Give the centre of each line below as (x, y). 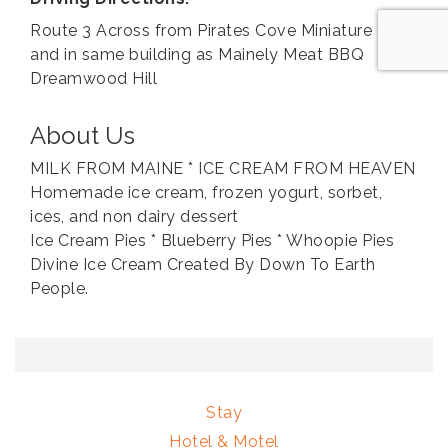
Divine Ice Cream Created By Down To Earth (203, 265)
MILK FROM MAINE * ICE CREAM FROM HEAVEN (223, 169)
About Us (82, 136)
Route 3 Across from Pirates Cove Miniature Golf (220, 31)
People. (59, 289)
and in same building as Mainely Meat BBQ (197, 55)
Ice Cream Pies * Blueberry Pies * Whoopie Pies (212, 241)
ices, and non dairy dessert (134, 217)
